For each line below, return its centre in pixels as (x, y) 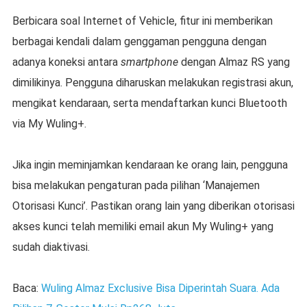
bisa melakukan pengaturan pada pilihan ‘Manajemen (136, 186)
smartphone (149, 62)
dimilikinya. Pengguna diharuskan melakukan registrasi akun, (152, 83)
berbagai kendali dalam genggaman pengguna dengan (139, 42)
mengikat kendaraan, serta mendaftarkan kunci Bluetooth (149, 103)
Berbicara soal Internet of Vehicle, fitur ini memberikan (142, 21)
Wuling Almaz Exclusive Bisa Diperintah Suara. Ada (160, 288)
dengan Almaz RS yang (234, 62)
